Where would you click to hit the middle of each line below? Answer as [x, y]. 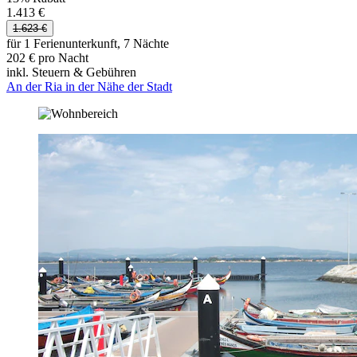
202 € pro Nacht [47, 57]
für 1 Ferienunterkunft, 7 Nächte [88, 43]
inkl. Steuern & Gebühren [71, 72]
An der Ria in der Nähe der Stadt [89, 86]
